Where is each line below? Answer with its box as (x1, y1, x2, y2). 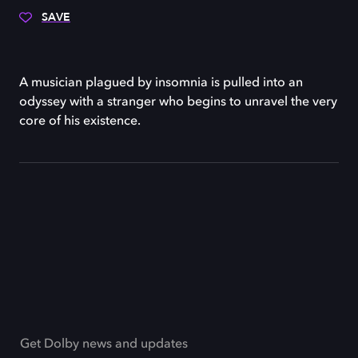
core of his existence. (19, 115, 141, 128)
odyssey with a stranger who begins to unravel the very (19, 96, 337, 109)
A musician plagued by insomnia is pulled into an (19, 77, 303, 89)
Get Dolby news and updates (20, 338, 188, 351)
